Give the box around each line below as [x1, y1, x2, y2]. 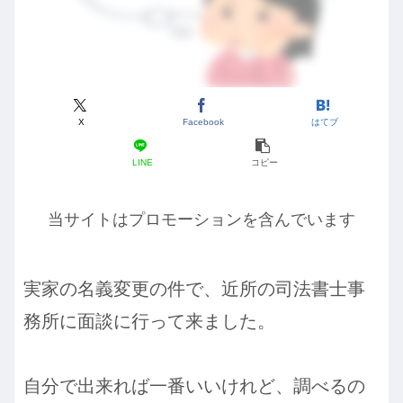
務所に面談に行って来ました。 [23, 310, 275, 331]
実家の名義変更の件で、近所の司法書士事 [23, 278, 365, 299]
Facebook [183, 116, 224, 127]
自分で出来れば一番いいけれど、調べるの [23, 375, 365, 396]
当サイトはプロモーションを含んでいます [48, 210, 355, 229]
